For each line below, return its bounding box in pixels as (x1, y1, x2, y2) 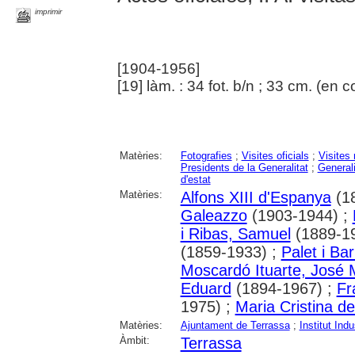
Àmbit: (119, 334, 150, 347)
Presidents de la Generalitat (180, 162, 308, 174)
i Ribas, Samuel (180, 225, 291, 243)
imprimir (35, 7, 63, 17)
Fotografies (180, 150, 232, 162)
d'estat (180, 174, 211, 186)
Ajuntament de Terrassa (180, 319, 290, 332)
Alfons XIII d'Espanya (180, 189, 331, 207)
